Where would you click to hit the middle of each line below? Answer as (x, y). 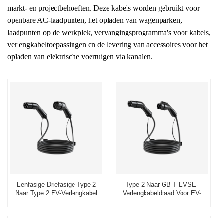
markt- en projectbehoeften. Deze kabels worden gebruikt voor (103, 8)
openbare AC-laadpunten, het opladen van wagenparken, (95, 20)
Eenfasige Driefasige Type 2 (56, 184)
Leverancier (56, 201)
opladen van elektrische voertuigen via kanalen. (80, 57)
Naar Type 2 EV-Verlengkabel (56, 193)
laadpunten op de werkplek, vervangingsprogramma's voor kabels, (109, 32)
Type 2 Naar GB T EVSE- (162, 184)
